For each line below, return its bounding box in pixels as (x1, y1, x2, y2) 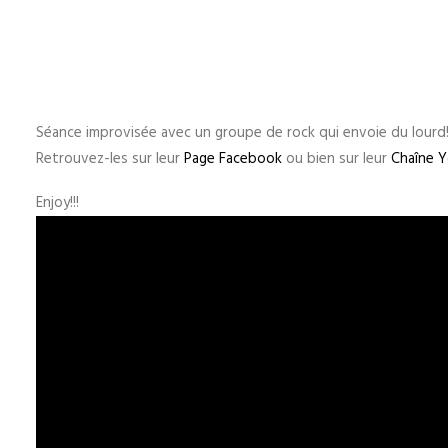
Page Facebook (184, 147, 282, 171)
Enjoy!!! (36, 191, 79, 215)
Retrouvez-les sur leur (36, 147, 184, 171)
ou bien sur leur (282, 147, 391, 171)
